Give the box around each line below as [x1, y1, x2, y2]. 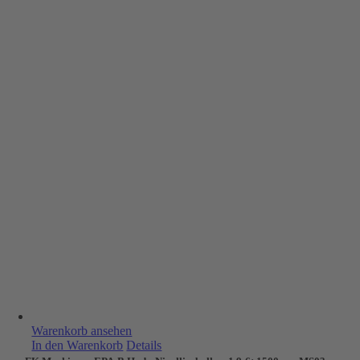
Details [126, 338, 162, 352]
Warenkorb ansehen [31, 324, 133, 337]
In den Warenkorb [31, 338, 124, 352]
